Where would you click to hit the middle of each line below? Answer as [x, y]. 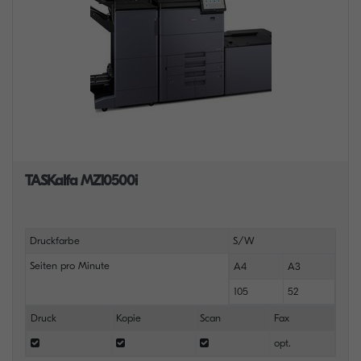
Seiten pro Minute [69, 266]
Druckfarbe [54, 241]
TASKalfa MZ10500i [81, 181]
